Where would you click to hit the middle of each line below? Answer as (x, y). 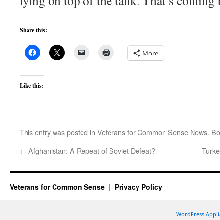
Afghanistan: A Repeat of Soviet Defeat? (91, 151)
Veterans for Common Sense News (152, 132)
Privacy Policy (138, 187)
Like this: (32, 86)
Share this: (33, 30)
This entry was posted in (58, 132)
